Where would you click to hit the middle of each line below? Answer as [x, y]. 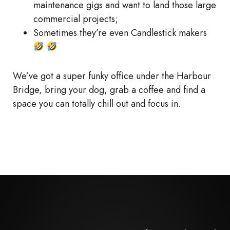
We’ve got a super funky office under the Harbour [112, 76]
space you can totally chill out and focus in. [97, 104]
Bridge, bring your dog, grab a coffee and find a [109, 90]
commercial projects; [76, 19]
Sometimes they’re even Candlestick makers [120, 33]
